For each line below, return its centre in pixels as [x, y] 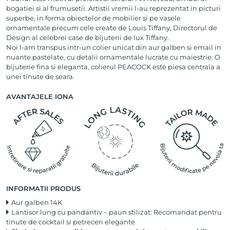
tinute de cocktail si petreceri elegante [71, 222]
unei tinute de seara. [40, 77]
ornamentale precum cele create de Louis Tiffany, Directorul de [112, 28]
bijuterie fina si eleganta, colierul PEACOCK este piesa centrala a [113, 67]
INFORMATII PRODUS [43, 189]
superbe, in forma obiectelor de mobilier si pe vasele [93, 18]
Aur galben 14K [37, 203]
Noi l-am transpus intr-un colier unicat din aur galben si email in [114, 47]
